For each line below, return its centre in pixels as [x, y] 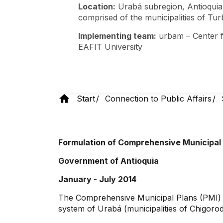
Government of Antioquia [109, 161]
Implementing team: [117, 36]
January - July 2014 [98, 179]
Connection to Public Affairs [158, 99]
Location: [97, 6]
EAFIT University [110, 47]
